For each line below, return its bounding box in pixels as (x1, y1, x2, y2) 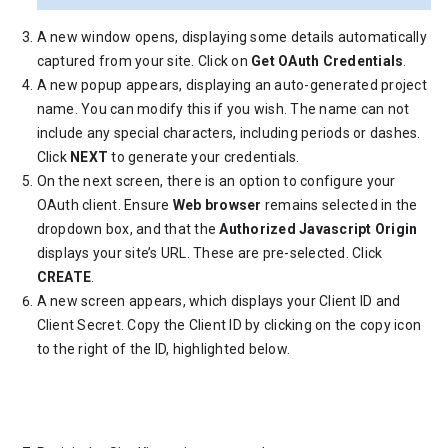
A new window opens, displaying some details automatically (36, 29, 427, 45)
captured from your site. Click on (36, 53, 252, 69)
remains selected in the (261, 197, 418, 213)
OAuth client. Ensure (36, 197, 173, 213)
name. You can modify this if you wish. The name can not (36, 101, 410, 117)
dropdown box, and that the (36, 221, 220, 237)
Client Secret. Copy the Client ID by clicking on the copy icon (36, 317, 422, 333)
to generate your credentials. (108, 149, 300, 165)
